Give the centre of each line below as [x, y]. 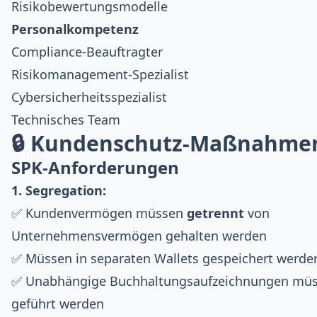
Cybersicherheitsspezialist [89, 97]
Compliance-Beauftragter [87, 51]
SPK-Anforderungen [95, 167]
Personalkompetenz [75, 29]
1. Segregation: [59, 190]
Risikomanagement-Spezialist [100, 74]
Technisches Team [66, 119]
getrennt [215, 213]
